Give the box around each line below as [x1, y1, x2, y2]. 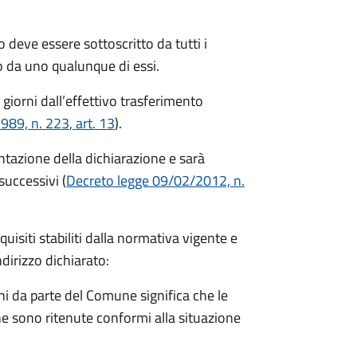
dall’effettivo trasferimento [37, 90, 203, 112]
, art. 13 [69, 112, 115, 134]
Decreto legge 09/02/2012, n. [66, 170, 245, 191]
